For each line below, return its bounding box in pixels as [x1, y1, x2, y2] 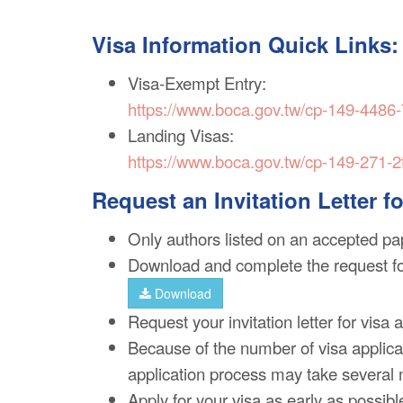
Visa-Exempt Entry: [128, 71, 271, 95]
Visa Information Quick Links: [92, 29, 399, 60]
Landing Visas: [128, 123, 238, 148]
